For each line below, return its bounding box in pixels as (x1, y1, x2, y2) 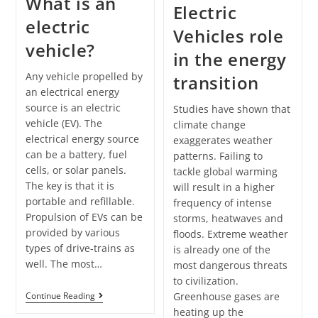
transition (172, 71, 259, 95)
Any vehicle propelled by (25, 70, 143, 84)
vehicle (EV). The (25, 116, 102, 131)
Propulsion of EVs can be (25, 210, 143, 224)
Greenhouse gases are (172, 290, 280, 304)
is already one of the (172, 243, 270, 257)
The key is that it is (25, 179, 114, 193)
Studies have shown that (172, 102, 290, 116)
